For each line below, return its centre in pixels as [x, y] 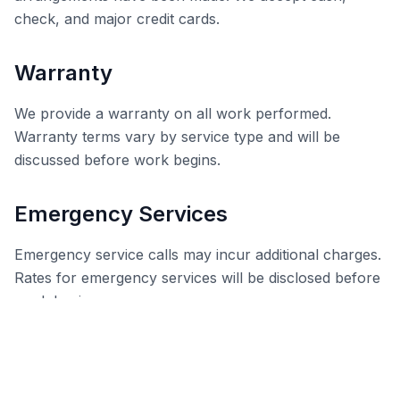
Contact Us [72, 354]
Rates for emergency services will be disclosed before [197, 277]
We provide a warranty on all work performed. [173, 113]
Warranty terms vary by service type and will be [177, 136]
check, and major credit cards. [117, 18]
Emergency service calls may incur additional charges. [198, 254]
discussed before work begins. [117, 159]
